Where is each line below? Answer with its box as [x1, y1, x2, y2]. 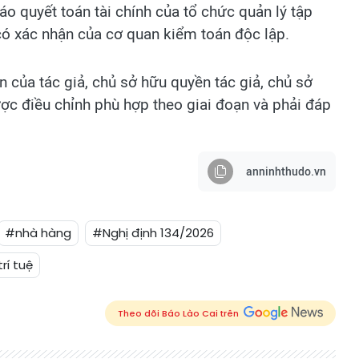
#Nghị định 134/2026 [92, 224, 214, 241]
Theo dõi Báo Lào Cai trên [118, 306, 239, 320]
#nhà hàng [5, 224, 71, 241]
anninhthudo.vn [246, 165, 326, 179]
